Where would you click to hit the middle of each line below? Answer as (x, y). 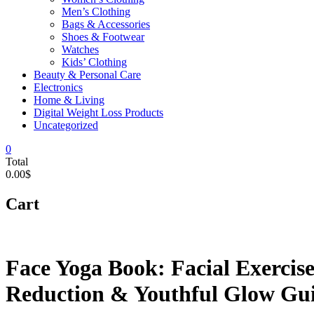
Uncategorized (66, 125)
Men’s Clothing (96, 11)
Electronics (58, 87)
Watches (80, 49)
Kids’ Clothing (94, 62)
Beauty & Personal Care (87, 74)
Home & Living (69, 100)
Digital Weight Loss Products (98, 112)
